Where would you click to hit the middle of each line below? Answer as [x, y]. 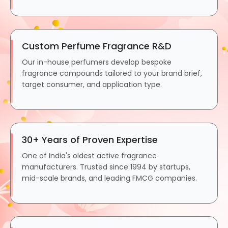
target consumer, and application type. [92, 84]
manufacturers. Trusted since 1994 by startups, [106, 167]
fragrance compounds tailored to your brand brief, [112, 73]
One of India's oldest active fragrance [89, 155]
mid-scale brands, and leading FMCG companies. [109, 178]
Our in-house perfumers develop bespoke [97, 62]
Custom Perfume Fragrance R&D [97, 46]
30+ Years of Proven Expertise [90, 139]
